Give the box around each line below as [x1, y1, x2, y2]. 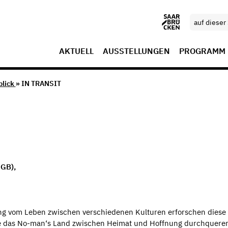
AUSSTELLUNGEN [103, 46, 170, 56]
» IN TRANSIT [15, 79, 61, 89]
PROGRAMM [179, 46, 225, 56]
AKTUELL [59, 46, 94, 56]
